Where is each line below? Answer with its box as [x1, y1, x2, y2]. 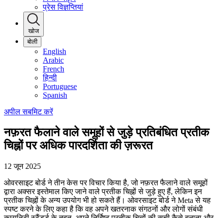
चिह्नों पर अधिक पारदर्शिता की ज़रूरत [4, 139, 153, 152]
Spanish [43, 91, 67, 99]
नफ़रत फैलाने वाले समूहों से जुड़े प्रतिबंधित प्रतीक [4, 126, 209, 139]
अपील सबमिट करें [4, 107, 53, 116]
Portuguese [43, 82, 77, 91]
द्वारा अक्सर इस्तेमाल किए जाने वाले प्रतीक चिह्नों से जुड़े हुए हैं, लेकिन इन [4, 187, 202, 196]
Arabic [43, 55, 64, 64]
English [43, 47, 66, 55]
